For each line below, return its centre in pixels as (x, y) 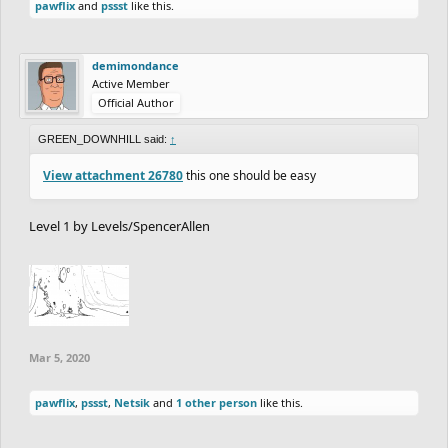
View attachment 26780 (113, 175)
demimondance (135, 65)
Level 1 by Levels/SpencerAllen (119, 225)
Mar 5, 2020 (59, 357)
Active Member (131, 83)
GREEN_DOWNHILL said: (104, 138)
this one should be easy (249, 175)
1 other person (216, 402)
